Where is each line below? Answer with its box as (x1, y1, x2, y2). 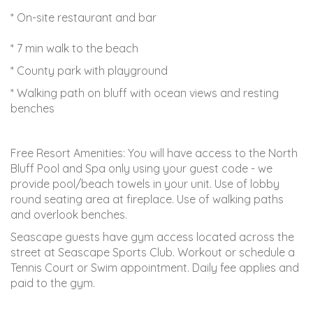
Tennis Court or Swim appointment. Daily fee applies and (10, 260, 299, 275)
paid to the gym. (10, 275, 95, 290)
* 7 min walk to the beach (10, 41, 138, 55)
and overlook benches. (10, 207, 127, 221)
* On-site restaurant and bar (10, 10, 156, 24)
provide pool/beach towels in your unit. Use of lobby (10, 176, 279, 191)
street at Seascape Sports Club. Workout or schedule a (10, 245, 295, 259)
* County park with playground (10, 63, 170, 78)
